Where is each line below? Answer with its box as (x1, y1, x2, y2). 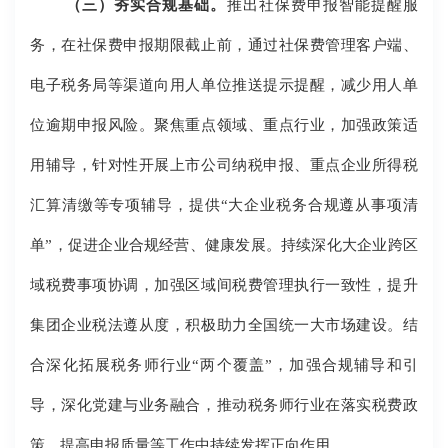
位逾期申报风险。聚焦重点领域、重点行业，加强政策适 (30, 116, 418, 134)
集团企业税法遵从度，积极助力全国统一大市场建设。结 (30, 316, 418, 334)
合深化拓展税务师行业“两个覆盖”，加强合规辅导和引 (30, 356, 418, 374)
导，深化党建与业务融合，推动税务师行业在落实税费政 (30, 396, 418, 414)
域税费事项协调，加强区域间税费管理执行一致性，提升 (30, 276, 418, 294)
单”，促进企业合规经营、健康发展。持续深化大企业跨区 (30, 236, 418, 254)
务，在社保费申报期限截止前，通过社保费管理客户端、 (30, 36, 418, 54)
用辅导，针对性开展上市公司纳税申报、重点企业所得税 (30, 156, 418, 174)
